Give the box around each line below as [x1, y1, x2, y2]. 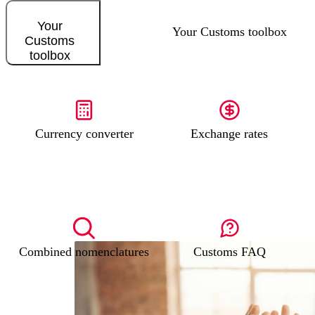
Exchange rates [191, 127, 269, 141]
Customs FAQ [193, 245, 266, 259]
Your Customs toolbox [172, 24, 287, 39]
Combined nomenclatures [19, 245, 149, 259]
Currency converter [34, 127, 134, 141]
